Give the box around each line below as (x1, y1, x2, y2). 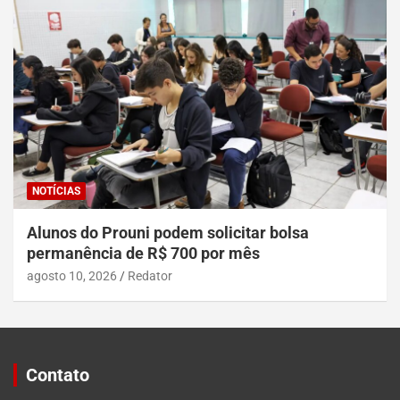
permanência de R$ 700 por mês (27, 244, 260, 263)
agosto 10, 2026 (27, 269, 117, 284)
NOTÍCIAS (32, 185, 80, 198)
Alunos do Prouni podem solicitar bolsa (27, 223, 309, 243)
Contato (26, 364, 89, 387)
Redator (128, 269, 172, 284)
